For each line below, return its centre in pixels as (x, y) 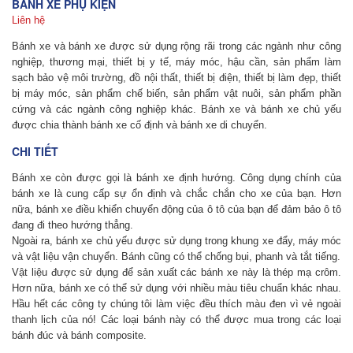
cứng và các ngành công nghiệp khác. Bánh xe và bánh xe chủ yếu (176, 109)
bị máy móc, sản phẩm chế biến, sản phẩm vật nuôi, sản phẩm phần (176, 93)
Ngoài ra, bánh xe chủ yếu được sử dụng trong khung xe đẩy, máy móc (176, 241)
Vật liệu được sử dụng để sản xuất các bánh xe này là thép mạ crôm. (176, 272)
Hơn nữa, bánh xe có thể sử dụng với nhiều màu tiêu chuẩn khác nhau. (176, 288)
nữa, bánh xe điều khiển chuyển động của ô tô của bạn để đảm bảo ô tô (176, 209)
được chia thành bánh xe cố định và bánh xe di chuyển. (139, 125)
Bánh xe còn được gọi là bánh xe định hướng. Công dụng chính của (176, 178)
